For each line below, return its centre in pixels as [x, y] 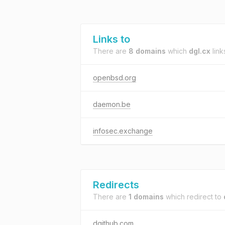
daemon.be [112, 104]
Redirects [116, 185]
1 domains [146, 197]
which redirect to [194, 197]
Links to [111, 39]
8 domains [147, 51]
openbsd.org [115, 78]
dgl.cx [200, 51]
